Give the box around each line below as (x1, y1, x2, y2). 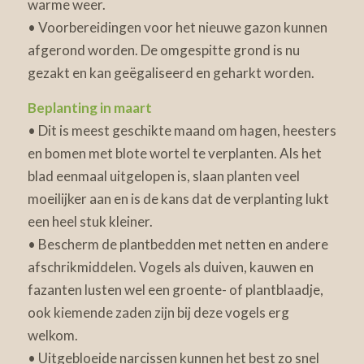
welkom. (27, 326, 78, 344)
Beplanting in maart (27, 98, 152, 116)
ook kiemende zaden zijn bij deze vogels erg (27, 303, 289, 321)
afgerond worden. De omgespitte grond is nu (27, 41, 300, 59)
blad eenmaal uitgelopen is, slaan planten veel (27, 167, 300, 184)
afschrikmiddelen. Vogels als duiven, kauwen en (27, 258, 314, 275)
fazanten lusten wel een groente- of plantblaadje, (27, 280, 323, 298)
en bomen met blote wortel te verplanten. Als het (27, 144, 322, 162)
